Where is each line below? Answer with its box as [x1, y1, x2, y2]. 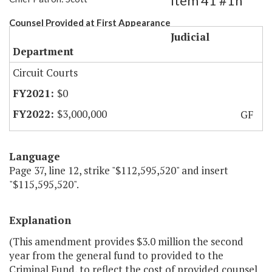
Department [13, 44, 73, 59]
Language [9, 149, 60, 164]
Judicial [171, 30, 209, 44]
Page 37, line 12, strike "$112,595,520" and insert [9, 163, 228, 178]
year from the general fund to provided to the [9, 248, 223, 263]
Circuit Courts [13, 66, 78, 80]
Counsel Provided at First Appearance [9, 17, 171, 29]
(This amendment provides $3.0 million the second [9, 234, 243, 249]
